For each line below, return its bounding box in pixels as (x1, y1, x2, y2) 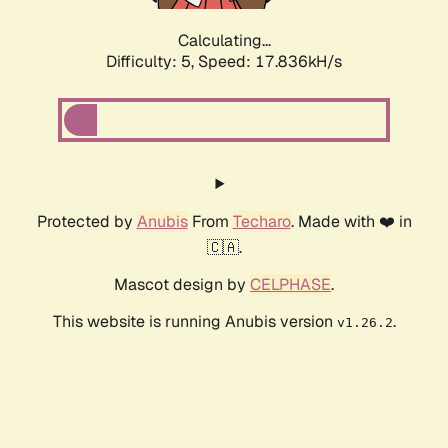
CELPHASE (250, 274, 331, 296)
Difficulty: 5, (106, 51, 198, 73)
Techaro (232, 211, 291, 233)
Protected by (36, 211, 137, 233)
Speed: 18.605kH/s (198, 51, 342, 73)
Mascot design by (114, 274, 250, 296)
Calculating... (177, 30, 271, 52)
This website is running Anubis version (52, 311, 337, 333)
